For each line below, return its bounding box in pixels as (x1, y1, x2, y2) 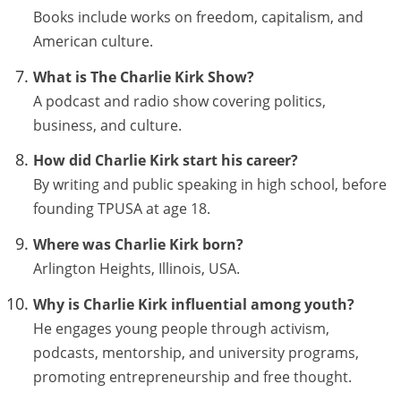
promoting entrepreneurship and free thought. (32, 366, 352, 387)
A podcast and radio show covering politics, (32, 90, 326, 111)
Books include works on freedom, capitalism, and (32, 6, 363, 27)
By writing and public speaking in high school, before (32, 175, 387, 195)
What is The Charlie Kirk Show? (32, 66, 254, 87)
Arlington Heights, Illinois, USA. (32, 259, 240, 279)
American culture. (32, 30, 153, 51)
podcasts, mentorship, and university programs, (32, 342, 359, 363)
